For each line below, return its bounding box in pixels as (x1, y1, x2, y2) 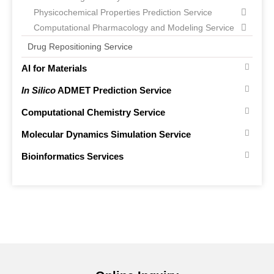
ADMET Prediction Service (56, 85, 171, 95)
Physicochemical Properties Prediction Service (34, 8, 212, 17)
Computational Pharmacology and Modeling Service (34, 23, 234, 32)
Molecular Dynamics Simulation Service (21, 129, 191, 139)
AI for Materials (21, 63, 87, 73)
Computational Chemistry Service (21, 107, 165, 117)
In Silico (21, 85, 56, 95)
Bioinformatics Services (21, 151, 124, 161)
